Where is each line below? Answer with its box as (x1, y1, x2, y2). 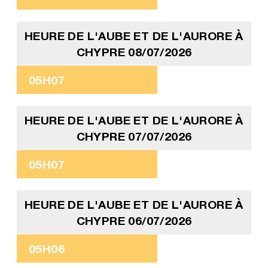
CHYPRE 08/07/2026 (76, 45, 192, 59)
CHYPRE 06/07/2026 (76, 214, 192, 228)
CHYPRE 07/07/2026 (76, 129, 192, 144)
